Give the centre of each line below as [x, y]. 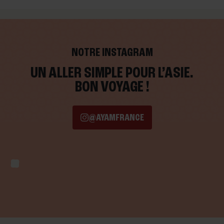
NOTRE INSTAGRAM [112, 52]
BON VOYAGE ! [112, 86]
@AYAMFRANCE [116, 117]
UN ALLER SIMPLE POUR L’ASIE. [112, 72]
